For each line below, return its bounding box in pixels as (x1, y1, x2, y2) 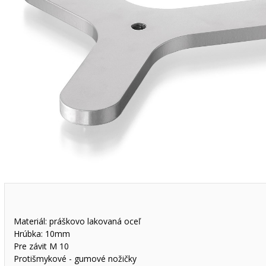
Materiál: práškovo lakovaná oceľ (13, 216, 141, 227)
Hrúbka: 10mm (13, 228, 70, 239)
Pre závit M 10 (13, 240, 69, 252)
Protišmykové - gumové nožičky (13, 253, 137, 264)
